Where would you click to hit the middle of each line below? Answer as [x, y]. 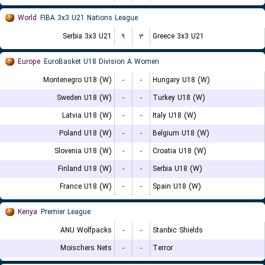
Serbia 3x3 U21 [87, 36]
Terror [163, 248]
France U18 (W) [86, 187]
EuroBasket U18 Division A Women [101, 62]
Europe [29, 62]
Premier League [66, 212]
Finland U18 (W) [85, 169]
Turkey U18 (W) [179, 98]
